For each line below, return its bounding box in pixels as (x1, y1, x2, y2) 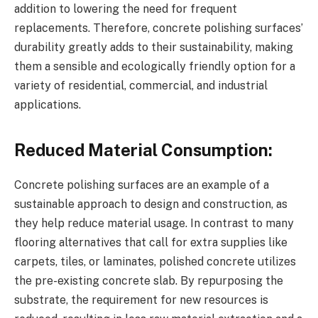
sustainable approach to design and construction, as (14, 197, 287, 211)
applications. (14, 98, 81, 112)
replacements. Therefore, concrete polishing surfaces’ (14, 21, 303, 35)
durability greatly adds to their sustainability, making (14, 40, 293, 55)
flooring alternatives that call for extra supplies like (14, 235, 287, 249)
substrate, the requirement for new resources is (14, 292, 268, 307)
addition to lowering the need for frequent (14, 2, 237, 16)
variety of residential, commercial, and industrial (14, 79, 268, 93)
